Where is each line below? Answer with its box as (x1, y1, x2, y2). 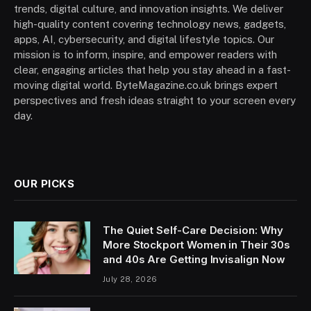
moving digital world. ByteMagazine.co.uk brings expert (14, 79, 278, 92)
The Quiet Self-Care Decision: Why (103, 224, 283, 237)
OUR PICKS (14, 177, 75, 191)
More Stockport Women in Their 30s (103, 238, 290, 252)
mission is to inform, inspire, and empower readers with (14, 49, 277, 61)
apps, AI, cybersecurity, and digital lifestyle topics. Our (14, 33, 274, 46)
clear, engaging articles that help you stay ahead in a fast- (14, 64, 291, 76)
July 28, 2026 (103, 275, 158, 284)
